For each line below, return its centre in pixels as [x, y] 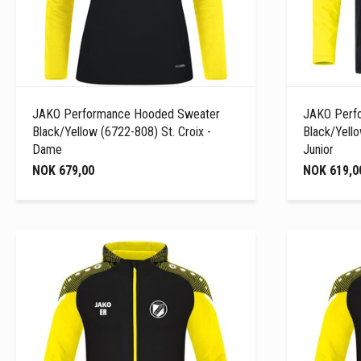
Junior [318, 149]
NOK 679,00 [63, 170]
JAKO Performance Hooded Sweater [126, 114]
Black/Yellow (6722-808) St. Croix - [122, 131]
